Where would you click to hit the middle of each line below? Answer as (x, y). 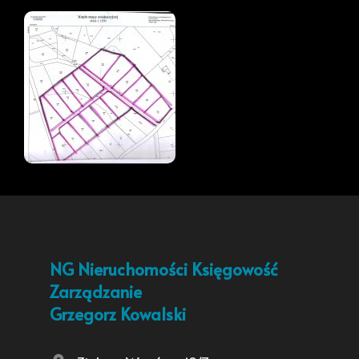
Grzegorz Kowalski (118, 315)
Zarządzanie (96, 292)
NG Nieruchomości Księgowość (164, 270)
